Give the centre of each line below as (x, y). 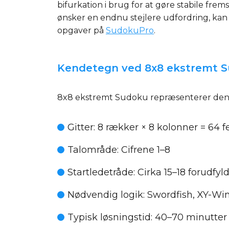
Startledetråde (100, 172)
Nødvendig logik (105, 195)
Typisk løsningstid (109, 217)
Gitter (81, 127)
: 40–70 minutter (189, 217)
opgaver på (82, 30)
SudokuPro (130, 30)
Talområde (92, 150)
